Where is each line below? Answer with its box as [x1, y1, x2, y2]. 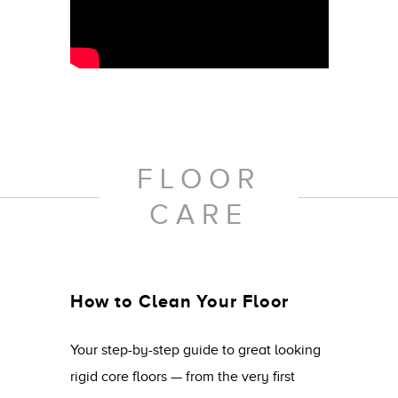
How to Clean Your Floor [69, 291, 290, 311]
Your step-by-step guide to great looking [69, 341, 321, 358]
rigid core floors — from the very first [69, 368, 295, 385]
